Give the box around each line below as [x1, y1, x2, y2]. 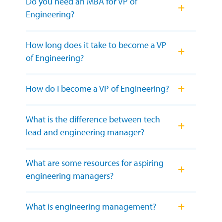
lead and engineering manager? [26, 126, 144, 138]
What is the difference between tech [26, 113, 160, 125]
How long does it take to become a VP [26, 39, 166, 51]
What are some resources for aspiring [26, 157, 164, 169]
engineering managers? [26, 170, 113, 182]
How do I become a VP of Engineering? [26, 83, 169, 95]
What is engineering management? [26, 201, 156, 213]
